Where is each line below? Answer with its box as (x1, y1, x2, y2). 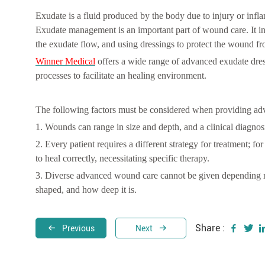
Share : (195, 222, 225, 234)
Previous (62, 224, 95, 234)
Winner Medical (35, 56, 95, 67)
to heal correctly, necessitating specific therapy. (35, 153, 209, 164)
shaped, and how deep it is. (35, 185, 137, 195)
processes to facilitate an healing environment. (35, 70, 206, 81)
